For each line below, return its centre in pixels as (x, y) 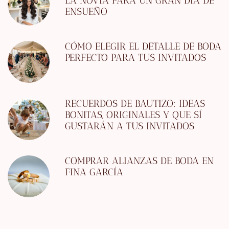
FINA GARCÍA (94, 172)
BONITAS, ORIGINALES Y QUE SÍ (133, 115)
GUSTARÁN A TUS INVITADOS (130, 126)
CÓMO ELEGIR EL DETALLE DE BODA (143, 47)
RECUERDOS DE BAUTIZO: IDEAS (135, 104)
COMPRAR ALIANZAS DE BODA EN (139, 161)
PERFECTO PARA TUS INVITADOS (135, 58)
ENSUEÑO (86, 12)
